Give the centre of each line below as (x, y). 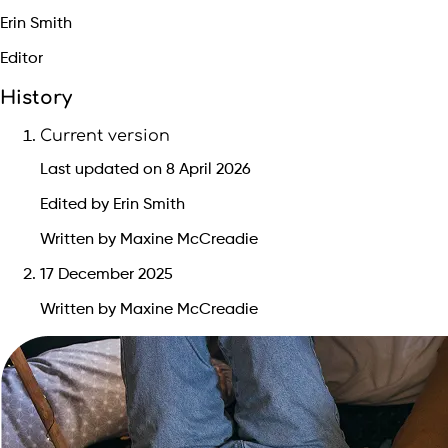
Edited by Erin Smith (112, 204)
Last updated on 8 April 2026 (145, 169)
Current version (105, 135)
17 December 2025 (106, 274)
